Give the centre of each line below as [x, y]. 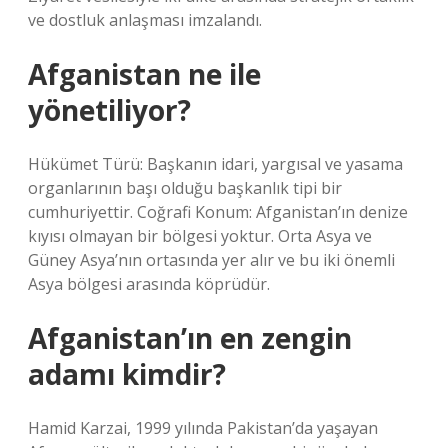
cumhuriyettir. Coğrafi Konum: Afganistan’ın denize [218, 212]
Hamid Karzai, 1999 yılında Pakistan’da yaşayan [203, 428]
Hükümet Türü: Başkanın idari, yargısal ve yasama [215, 164]
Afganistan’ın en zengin [190, 338]
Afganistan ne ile [144, 74]
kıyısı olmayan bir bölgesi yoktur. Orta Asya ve [200, 236]
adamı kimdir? [127, 374]
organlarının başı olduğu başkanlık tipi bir [185, 188]
